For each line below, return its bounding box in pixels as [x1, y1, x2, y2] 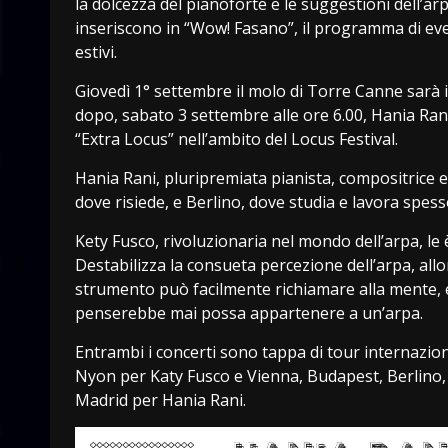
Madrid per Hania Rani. [75, 388, 246, 411]
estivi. [75, 40, 117, 63]
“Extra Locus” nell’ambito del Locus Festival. [75, 127, 398, 150]
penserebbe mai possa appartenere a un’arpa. [75, 301, 423, 324]
